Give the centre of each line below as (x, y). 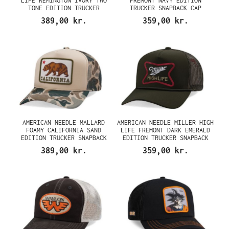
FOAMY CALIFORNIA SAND (64, 130)
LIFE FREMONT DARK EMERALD (165, 130)
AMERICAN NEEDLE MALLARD (64, 122)
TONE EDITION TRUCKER (64, 8)
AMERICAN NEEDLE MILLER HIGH (165, 122)
